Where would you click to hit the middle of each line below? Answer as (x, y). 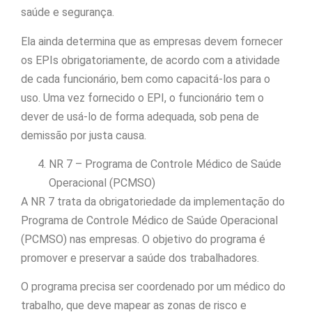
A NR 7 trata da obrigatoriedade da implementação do (153, 202)
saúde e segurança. (68, 13)
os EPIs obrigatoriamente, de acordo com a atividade (150, 60)
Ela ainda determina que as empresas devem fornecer (152, 41)
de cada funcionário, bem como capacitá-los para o (146, 79)
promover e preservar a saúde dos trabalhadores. (140, 258)
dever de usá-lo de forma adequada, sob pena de (140, 116)
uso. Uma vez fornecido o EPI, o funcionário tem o (142, 97)
